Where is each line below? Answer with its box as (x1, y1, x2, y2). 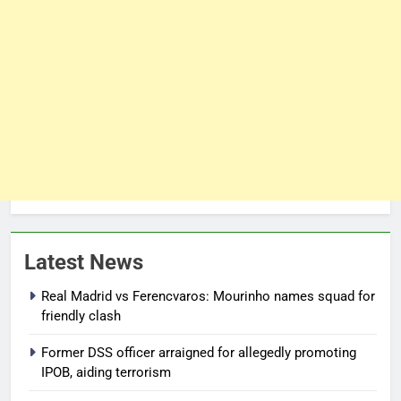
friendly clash (41, 307, 121, 324)
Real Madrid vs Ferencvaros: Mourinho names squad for (41, 287, 375, 304)
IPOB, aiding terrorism (41, 363, 171, 380)
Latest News (24, 249, 143, 275)
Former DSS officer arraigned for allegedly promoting (41, 344, 356, 361)
